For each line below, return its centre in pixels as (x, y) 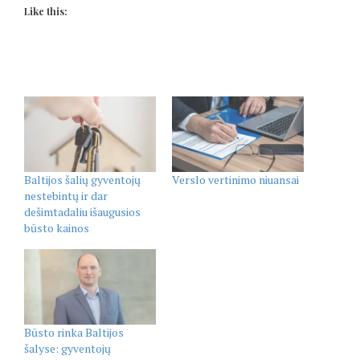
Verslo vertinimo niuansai (235, 179)
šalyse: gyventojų (67, 348)
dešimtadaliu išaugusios (82, 211)
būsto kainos (57, 227)
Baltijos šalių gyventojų (82, 179)
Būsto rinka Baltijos (74, 332)
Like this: (46, 12)
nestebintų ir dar (66, 195)
